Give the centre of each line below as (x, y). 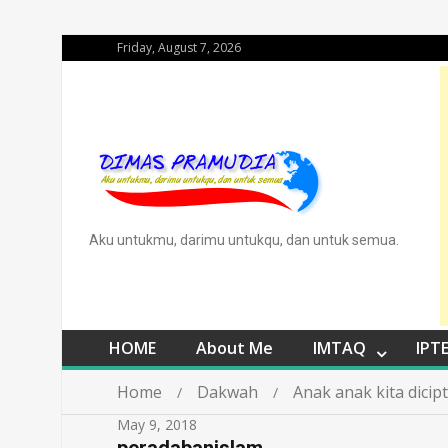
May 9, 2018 (157, 424)
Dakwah (227, 392)
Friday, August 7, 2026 (179, 47)
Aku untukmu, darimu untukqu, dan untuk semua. (244, 240)
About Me (234, 348)
